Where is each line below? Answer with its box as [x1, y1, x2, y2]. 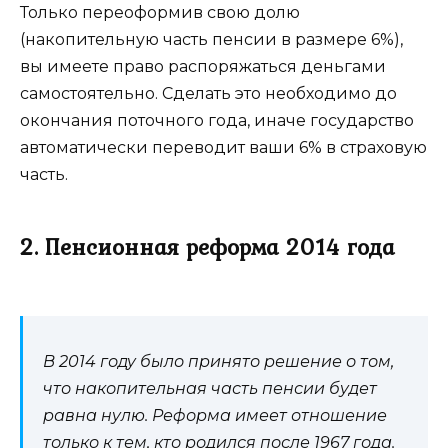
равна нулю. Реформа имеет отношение [43, 406, 387, 426]
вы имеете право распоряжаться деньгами [20, 57, 386, 77]
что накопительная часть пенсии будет [43, 379, 377, 399]
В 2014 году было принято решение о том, [43, 352, 394, 372]
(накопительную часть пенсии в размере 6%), [20, 30, 403, 50]
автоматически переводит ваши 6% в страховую [20, 138, 427, 158]
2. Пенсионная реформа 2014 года [20, 230, 395, 265]
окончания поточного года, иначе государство [20, 111, 414, 131]
